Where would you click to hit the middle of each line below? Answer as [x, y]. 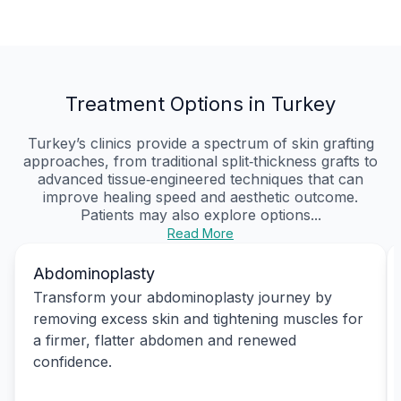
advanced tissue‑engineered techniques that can [200, 179]
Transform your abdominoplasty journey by [183, 297]
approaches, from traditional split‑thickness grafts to [200, 161]
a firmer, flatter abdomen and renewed [165, 340]
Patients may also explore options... [200, 214]
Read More [200, 233]
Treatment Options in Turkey [200, 103]
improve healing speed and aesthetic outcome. [200, 196]
